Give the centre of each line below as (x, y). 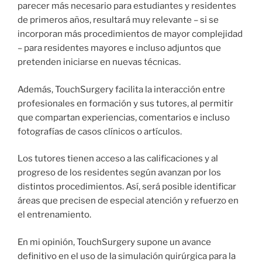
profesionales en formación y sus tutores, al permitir (125, 103)
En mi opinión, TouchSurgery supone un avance (114, 242)
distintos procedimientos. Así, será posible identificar (127, 187)
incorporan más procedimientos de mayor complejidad (130, 34)
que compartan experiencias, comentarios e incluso (124, 117)
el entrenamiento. (54, 215)
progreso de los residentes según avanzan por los (119, 173)
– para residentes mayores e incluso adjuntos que (119, 48)
